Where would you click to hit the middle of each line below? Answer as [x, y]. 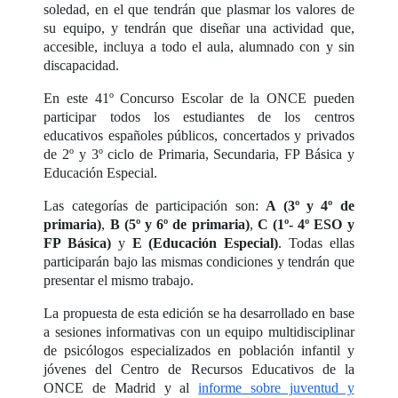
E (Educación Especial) [205, 243]
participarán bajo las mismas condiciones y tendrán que [199, 262]
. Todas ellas [316, 243]
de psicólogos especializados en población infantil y [199, 351]
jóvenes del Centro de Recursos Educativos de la [199, 370]
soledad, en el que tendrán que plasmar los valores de [199, 10]
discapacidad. [82, 66]
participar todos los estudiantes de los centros [199, 117]
